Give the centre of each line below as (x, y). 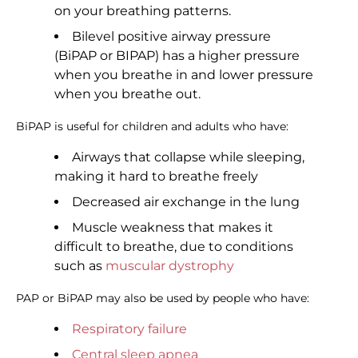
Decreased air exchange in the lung (186, 202)
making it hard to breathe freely (156, 177)
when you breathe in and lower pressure (184, 75)
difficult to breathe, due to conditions (174, 247)
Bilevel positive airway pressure (171, 37)
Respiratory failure (129, 329)
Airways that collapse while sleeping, (188, 157)
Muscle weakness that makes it (173, 228)
